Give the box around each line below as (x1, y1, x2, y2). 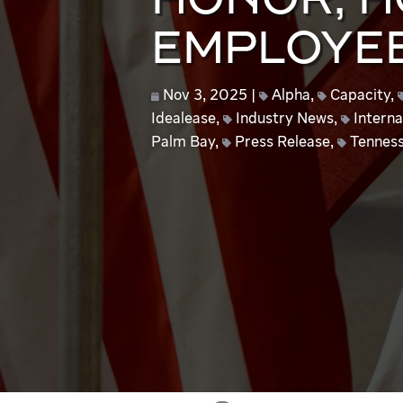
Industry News (235, 112, 334, 127)
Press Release (234, 135, 330, 150)
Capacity (329, 88, 390, 103)
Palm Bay (150, 135, 215, 150)
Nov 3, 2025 (162, 88, 247, 103)
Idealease (150, 112, 216, 127)
